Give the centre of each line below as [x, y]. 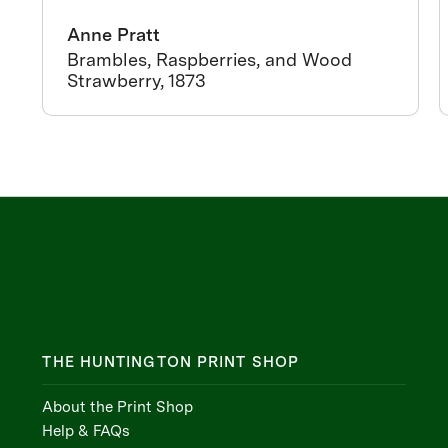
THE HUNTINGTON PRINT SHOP [170, 362]
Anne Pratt [114, 34]
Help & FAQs [86, 431]
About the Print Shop [118, 407]
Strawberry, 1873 [137, 80]
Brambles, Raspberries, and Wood [210, 59]
